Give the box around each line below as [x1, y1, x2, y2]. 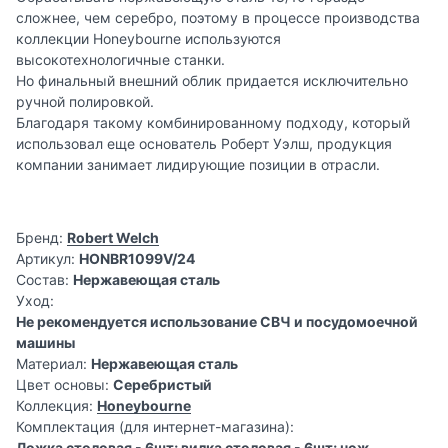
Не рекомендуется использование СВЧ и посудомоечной [16, 313, 418, 331]
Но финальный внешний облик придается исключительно [16, 72, 408, 90]
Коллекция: [16, 397, 93, 415]
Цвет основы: [16, 376, 109, 394]
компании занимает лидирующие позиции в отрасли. [16, 156, 380, 174]
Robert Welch [67, 229, 159, 247]
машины [16, 334, 75, 352]
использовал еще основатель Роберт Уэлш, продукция [16, 135, 392, 153]
